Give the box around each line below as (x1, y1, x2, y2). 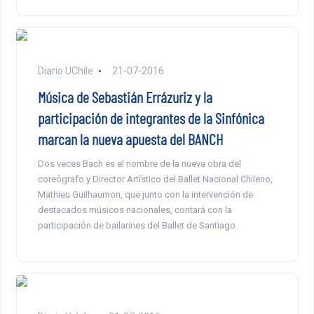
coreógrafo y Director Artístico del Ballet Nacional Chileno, (37, 174, 273, 185)
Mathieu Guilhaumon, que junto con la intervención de (37, 189, 253, 200)
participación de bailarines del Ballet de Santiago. (37, 220, 238, 231)
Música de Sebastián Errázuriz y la (37, 88, 212, 107)
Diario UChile (37, 65, 95, 77)
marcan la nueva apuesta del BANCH (37, 130, 223, 149)
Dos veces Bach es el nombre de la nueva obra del (37, 158, 241, 170)
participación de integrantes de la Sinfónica (37, 109, 264, 128)
